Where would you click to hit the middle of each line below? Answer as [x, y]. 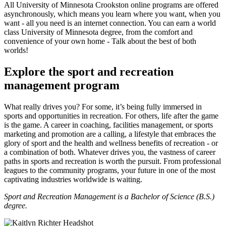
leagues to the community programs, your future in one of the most [110, 171]
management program [62, 86]
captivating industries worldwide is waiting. [73, 180]
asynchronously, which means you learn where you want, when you [112, 14]
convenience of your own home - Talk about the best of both [100, 41]
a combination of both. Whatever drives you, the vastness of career [110, 152]
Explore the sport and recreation [89, 72]
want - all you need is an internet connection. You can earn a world [110, 23]
